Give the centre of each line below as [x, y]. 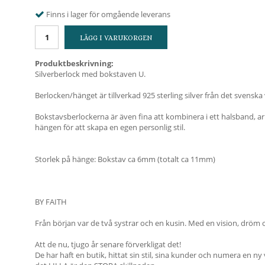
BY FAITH [51, 201]
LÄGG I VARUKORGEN [116, 38]
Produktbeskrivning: [74, 63]
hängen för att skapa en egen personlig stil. [110, 127]
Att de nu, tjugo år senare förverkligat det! [108, 244]
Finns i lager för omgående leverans [108, 14]
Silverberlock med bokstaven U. [90, 74]
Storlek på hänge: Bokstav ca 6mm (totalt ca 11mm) [125, 159]
